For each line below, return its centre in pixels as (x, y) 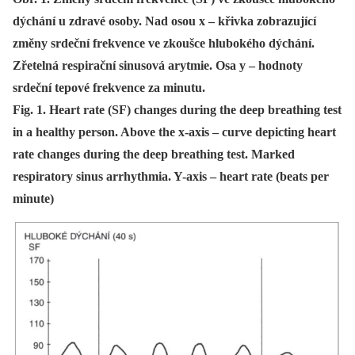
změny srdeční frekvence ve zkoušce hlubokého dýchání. (164, 43)
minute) (33, 198)
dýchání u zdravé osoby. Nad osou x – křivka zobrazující (164, 21)
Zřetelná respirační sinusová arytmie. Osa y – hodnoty (158, 65)
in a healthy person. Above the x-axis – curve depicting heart (174, 132)
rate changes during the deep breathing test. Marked (154, 154)
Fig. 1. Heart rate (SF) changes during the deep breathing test (177, 109)
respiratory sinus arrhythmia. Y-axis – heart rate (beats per (171, 176)
